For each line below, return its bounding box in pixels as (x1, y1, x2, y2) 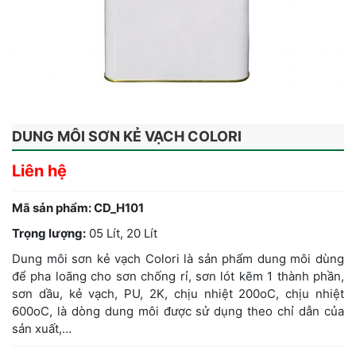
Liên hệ (12, 161, 67, 181)
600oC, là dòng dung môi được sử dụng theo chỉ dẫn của (12, 304, 344, 319)
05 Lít (89, 226, 120, 242)
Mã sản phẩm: (12, 200, 94, 216)
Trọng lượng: (12, 226, 86, 242)
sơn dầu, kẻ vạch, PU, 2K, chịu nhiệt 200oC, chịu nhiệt (12, 286, 344, 302)
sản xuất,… (12, 321, 72, 337)
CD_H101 (94, 200, 144, 216)
